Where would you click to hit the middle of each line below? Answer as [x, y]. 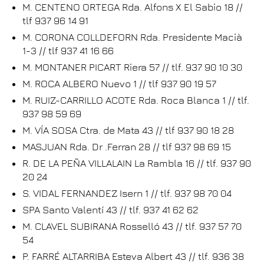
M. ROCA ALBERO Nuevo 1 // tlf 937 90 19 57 [119, 84]
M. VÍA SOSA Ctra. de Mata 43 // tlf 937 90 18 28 [128, 130]
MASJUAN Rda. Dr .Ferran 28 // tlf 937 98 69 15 [127, 147]
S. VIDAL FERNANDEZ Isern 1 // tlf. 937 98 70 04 [127, 193]
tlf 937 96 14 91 [55, 21]
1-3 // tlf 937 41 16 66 [68, 51]
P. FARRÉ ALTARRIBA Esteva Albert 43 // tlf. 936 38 [133, 256]
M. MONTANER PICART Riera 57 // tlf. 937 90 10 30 [132, 67]
